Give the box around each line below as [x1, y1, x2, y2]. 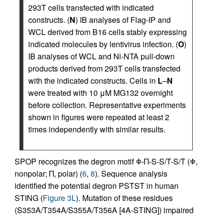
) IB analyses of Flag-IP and [75, 14, 171, 25]
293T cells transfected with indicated [28, 1, 154, 13]
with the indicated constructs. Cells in [28, 74, 158, 86]
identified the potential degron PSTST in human [15, 180, 179, 191]
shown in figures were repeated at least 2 [28, 111, 169, 123]
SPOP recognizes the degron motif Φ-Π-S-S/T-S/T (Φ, [15, 155, 198, 167]
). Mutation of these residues [76, 192, 173, 203]
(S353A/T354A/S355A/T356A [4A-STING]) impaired [15, 204, 194, 216]
